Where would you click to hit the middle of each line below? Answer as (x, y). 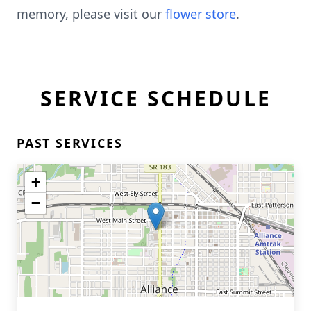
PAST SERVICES (70, 143)
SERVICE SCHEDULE (155, 98)
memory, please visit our (91, 14)
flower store (201, 14)
